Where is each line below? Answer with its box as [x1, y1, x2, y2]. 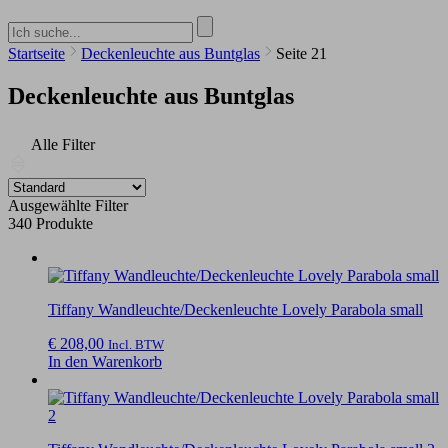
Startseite [8, 44, 65, 62]
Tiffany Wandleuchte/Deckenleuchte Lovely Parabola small [48, 300, 423, 318]
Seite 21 [276, 44, 327, 62]
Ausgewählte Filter [8, 196, 128, 214]
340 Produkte [8, 214, 93, 232]
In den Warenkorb [48, 352, 162, 370]
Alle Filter [28, 135, 95, 153]
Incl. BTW [108, 336, 164, 352]
